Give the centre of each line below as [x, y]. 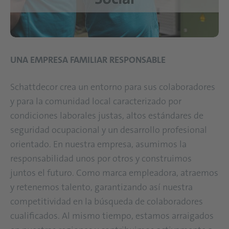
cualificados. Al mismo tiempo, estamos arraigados [112, 215]
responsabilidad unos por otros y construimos [101, 158]
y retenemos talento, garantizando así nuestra [101, 187]
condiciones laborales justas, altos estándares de [107, 115]
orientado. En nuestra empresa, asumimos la [98, 144]
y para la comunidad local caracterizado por [96, 101]
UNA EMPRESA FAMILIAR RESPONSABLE [89, 60]
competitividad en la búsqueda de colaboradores [107, 201]
